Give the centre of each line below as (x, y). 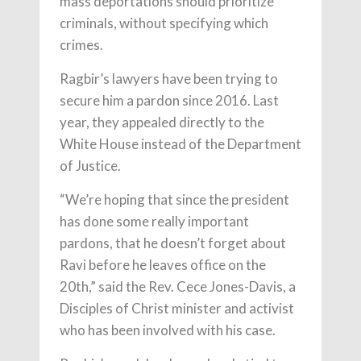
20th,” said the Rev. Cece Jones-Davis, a (178, 287)
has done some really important (154, 222)
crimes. (81, 45)
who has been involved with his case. (168, 330)
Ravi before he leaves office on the (163, 265)
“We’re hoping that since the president (174, 200)
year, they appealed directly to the (162, 122)
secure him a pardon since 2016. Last (169, 101)
